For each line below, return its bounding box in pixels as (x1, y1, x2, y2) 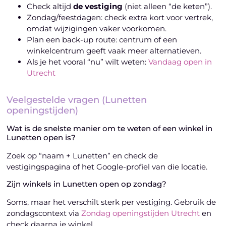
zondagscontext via (7, 208, 82, 218)
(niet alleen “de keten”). (123, 2, 212, 12)
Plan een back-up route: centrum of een (27, 35, 178, 45)
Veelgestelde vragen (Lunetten (7, 94, 147, 106)
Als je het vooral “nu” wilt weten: (27, 57, 149, 67)
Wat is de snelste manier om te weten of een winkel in (7, 124, 213, 134)
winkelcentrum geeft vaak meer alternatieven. (27, 46, 202, 56)
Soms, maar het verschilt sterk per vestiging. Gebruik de (7, 197, 216, 207)
